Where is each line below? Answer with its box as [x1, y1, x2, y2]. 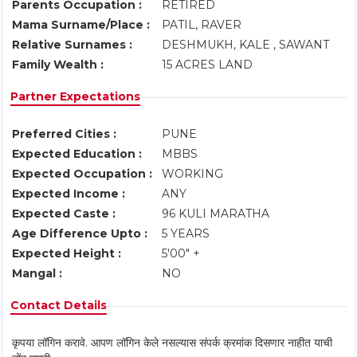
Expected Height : [12, 246, 121, 261]
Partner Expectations [10, 89, 140, 104]
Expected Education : [12, 147, 142, 161]
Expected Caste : [12, 206, 116, 221]
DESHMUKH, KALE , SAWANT [162, 37, 332, 52]
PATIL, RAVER [162, 18, 245, 32]
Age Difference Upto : [12, 226, 147, 241]
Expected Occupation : [12, 167, 152, 181]
